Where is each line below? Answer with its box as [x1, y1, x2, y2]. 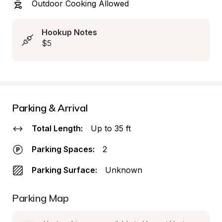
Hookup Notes [42, 27, 97, 37]
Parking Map [12, 192, 69, 204]
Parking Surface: [32, 165, 97, 175]
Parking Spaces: [32, 144, 95, 154]
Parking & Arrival [12, 102, 88, 114]
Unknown [105, 165, 142, 175]
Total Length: [32, 123, 83, 133]
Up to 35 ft [91, 123, 131, 133]
